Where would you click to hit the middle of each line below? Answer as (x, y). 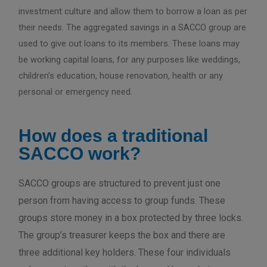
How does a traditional (114, 136)
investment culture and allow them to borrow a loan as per (133, 11)
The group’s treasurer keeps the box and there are (122, 235)
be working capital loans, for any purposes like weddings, (130, 59)
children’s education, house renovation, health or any (121, 75)
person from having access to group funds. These (122, 201)
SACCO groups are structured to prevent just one (120, 184)
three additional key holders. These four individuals (125, 253)
